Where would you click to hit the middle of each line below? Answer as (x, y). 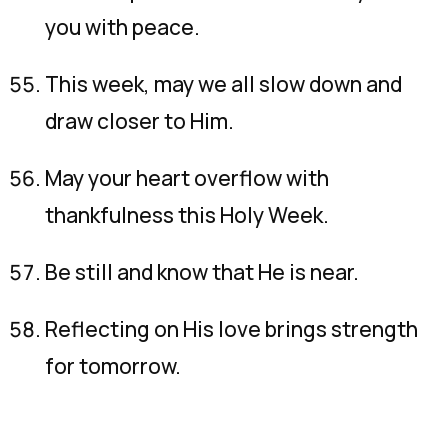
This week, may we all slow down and (223, 84)
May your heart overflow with (187, 178)
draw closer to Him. (139, 121)
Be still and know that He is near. (202, 272)
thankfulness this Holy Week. (187, 215)
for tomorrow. (113, 366)
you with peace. (122, 27)
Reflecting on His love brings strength (231, 329)
